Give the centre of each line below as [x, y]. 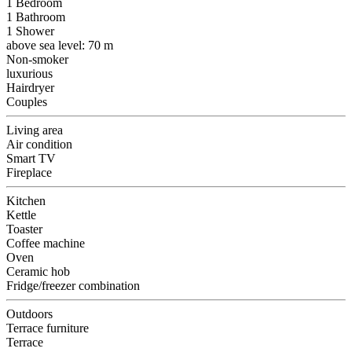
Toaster [24, 229]
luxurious [29, 74]
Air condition [39, 145]
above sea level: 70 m [60, 46]
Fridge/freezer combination [73, 286]
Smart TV [31, 159]
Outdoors [29, 314]
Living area [35, 130]
